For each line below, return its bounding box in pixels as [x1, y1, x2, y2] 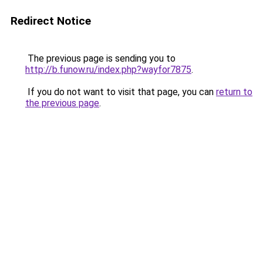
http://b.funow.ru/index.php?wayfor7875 [25, 64, 191, 75]
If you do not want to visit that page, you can [25, 86, 216, 97]
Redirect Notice [11, 14, 91, 28]
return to [216, 86, 252, 97]
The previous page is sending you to [25, 53, 176, 64]
